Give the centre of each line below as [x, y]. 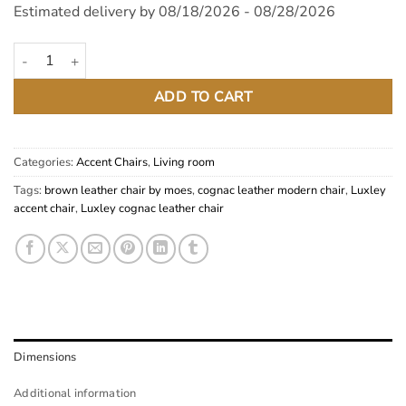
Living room [184, 163]
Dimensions [45, 357]
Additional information [75, 393]
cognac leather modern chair [271, 191]
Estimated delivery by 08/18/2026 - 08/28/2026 [174, 12]
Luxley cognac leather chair [152, 209]
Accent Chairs [112, 163]
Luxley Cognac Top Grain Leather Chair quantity [153, 52]
